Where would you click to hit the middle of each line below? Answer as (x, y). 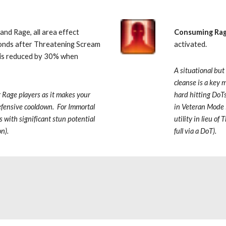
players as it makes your (55, 95)
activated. (192, 44)
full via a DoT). (195, 131)
